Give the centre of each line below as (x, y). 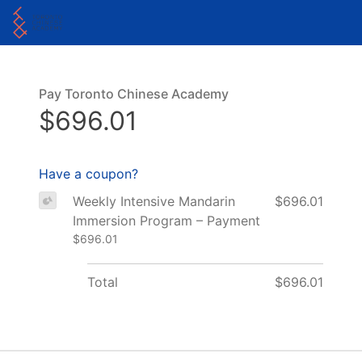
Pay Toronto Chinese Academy (134, 94)
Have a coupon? (88, 173)
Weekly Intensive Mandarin (154, 201)
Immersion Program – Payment (166, 220)
